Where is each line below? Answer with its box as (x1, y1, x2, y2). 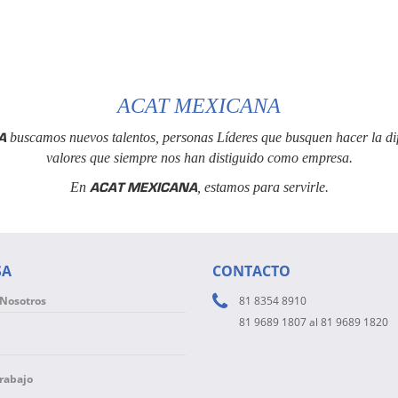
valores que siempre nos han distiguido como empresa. (45, 150, 353, 165)
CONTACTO (212, 261, 291, 281)
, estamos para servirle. (196, 179, 329, 195)
